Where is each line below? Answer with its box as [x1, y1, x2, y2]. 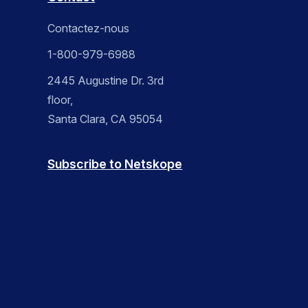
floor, [47, 93, 74, 107]
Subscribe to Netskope [47, 157, 183, 172]
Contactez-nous [47, 21, 130, 36]
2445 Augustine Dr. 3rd [47, 74, 164, 88]
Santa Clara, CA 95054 [47, 112, 164, 126]
